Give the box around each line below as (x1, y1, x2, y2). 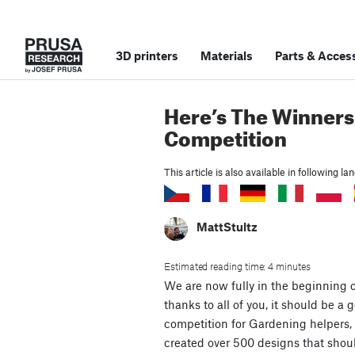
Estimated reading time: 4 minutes (164, 260, 311, 273)
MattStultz (197, 219, 258, 235)
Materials (200, 48, 253, 63)
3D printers (116, 48, 178, 63)
